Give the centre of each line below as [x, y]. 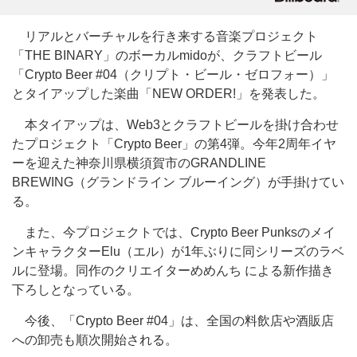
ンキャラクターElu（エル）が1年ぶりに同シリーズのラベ [178, 251]
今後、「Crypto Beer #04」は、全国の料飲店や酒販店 [173, 321]
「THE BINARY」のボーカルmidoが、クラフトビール [167, 55]
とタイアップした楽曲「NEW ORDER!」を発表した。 [169, 94]
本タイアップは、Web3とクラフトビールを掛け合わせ [175, 125]
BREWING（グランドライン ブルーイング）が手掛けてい [178, 182]
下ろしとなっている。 [76, 290]
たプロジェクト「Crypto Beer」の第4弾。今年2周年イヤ [174, 144]
